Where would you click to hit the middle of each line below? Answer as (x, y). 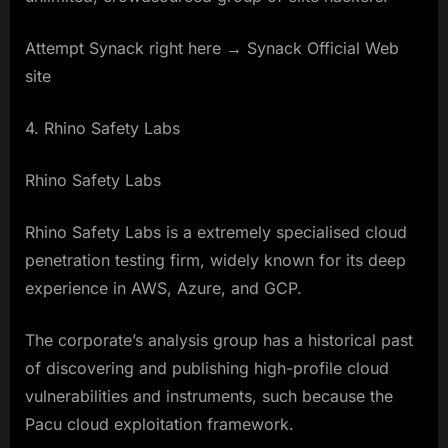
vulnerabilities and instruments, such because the (209, 396)
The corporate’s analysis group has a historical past (219, 340)
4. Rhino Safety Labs (102, 128)
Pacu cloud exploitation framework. (159, 424)
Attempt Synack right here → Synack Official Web (212, 48)
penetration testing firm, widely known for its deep (215, 260)
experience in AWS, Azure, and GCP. (163, 288)
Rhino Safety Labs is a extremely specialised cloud (216, 232)
